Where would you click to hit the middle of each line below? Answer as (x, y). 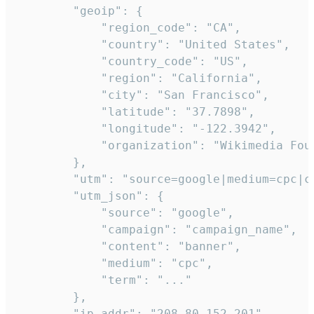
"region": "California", (139, 78)
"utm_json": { (90, 196)
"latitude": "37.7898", (136, 112)
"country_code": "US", (132, 62)
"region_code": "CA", (129, 28)
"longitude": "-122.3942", (146, 129)
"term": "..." (104, 280)
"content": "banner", (129, 247)
